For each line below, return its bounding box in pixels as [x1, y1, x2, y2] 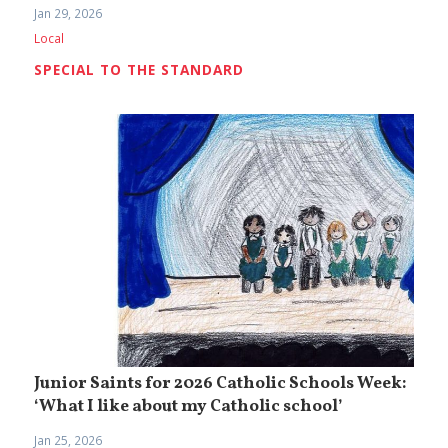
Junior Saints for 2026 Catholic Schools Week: [34, 372, 408, 397]
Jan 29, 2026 [34, 4, 103, 22]
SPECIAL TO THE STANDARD [34, 60, 245, 80]
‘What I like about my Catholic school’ [34, 395, 344, 420]
